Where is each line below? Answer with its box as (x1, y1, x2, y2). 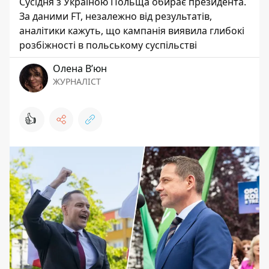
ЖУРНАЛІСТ (53, 76, 101, 87)
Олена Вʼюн (53, 62, 107, 75)
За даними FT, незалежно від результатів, (19, 10, 212, 23)
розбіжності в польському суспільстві (19, 38, 197, 52)
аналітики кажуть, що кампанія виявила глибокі (19, 24, 244, 37)
